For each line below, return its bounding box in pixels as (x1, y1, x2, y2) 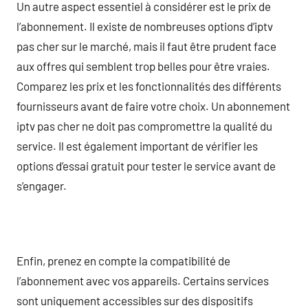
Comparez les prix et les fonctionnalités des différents (16, 78, 281, 93)
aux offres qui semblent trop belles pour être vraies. (16, 58, 270, 73)
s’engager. (16, 178, 67, 192)
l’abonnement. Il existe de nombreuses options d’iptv (16, 19, 273, 33)
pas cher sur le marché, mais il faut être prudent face (16, 38, 276, 53)
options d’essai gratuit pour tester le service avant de (16, 158, 276, 173)
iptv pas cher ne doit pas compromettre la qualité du (16, 118, 272, 133)
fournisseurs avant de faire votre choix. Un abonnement (16, 98, 290, 113)
